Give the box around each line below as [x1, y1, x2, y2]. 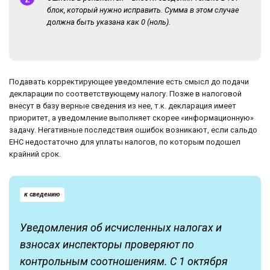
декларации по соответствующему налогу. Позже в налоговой [9, 89, 242, 99]
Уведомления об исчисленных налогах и [20, 221, 222, 234]
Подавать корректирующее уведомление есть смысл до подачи [9, 77, 249, 87]
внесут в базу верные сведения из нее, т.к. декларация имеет [9, 101, 236, 111]
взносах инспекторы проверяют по [20, 238, 194, 251]
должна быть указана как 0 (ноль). [47, 17, 171, 27]
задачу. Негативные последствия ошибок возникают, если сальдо [9, 125, 257, 135]
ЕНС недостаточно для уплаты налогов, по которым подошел [9, 137, 240, 147]
